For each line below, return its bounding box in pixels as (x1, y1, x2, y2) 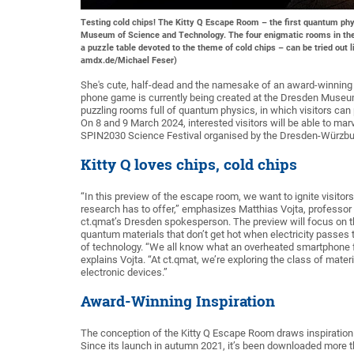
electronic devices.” (81, 265, 168, 278)
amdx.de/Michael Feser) (81, 55, 177, 66)
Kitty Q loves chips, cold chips (81, 154, 297, 174)
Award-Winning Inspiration (81, 291, 275, 311)
